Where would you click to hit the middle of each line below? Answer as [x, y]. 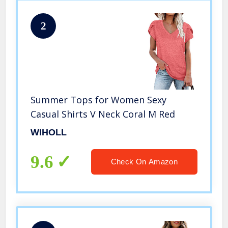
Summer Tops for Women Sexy [99, 100]
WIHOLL [49, 133]
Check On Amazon [144, 162]
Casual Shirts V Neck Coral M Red [103, 114]
